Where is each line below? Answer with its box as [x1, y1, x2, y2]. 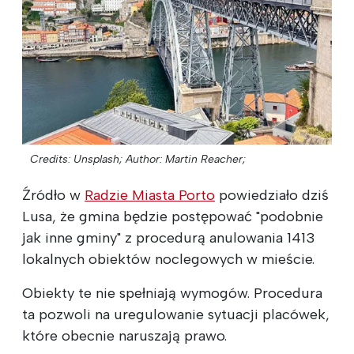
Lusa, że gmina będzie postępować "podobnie [22, 207, 323, 225]
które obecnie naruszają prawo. [22, 326, 227, 345]
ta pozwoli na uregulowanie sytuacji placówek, [22, 305, 330, 323]
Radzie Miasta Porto [85, 186, 215, 204]
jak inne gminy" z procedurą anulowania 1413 [22, 228, 315, 247]
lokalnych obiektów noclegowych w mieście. [22, 250, 314, 268]
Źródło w [22, 186, 85, 204]
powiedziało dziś [215, 186, 329, 204]
